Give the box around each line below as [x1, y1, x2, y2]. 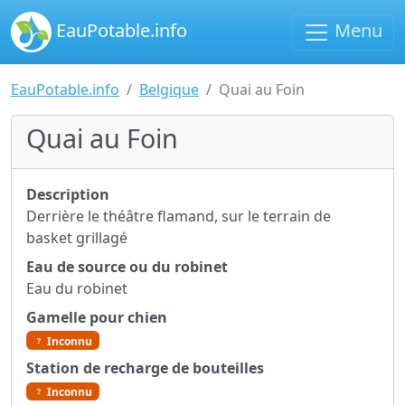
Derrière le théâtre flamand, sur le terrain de [26, 206, 331, 226]
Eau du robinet [26, 278, 127, 298]
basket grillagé [26, 228, 127, 248]
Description [26, 184, 109, 204]
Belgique [139, 80, 199, 99]
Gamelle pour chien [26, 307, 167, 327]
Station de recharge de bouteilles [26, 358, 264, 379]
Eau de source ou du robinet [26, 257, 228, 277]
